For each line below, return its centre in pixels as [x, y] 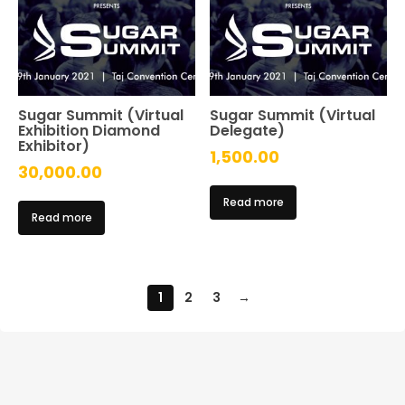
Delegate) [248, 130]
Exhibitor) [54, 146]
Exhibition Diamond [89, 130]
